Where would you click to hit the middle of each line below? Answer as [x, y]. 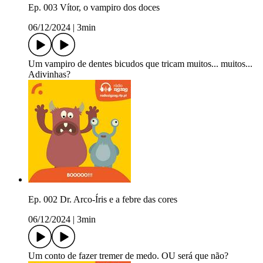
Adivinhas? [49, 75]
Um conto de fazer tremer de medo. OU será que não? [128, 256]
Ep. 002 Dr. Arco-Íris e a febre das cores [103, 200]
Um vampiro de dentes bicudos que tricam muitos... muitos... [140, 64]
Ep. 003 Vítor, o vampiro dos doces [94, 8]
